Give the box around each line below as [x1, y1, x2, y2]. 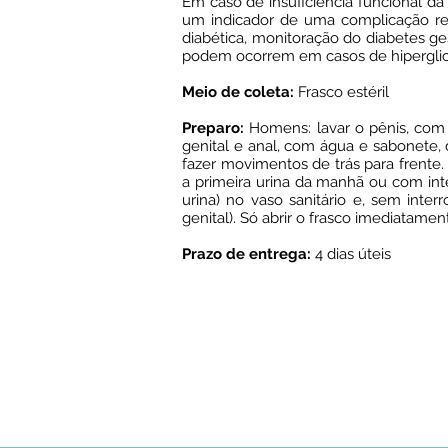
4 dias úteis [311, 245, 391, 263]
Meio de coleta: [182, 83, 294, 101]
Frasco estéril [294, 83, 389, 101]
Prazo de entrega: [182, 245, 311, 263]
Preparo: [182, 119, 244, 137]
